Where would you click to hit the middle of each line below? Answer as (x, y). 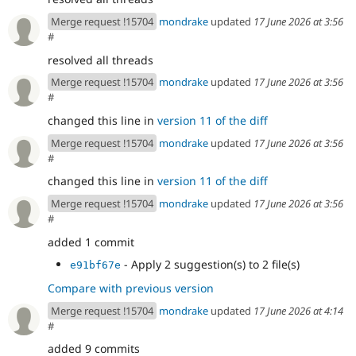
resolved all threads (101, 60)
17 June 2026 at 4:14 (298, 310)
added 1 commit (91, 242)
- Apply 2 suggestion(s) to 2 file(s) (210, 265)
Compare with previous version (131, 288)
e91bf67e (95, 265)
